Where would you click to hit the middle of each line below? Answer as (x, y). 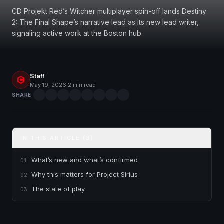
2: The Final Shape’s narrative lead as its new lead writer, (105, 22)
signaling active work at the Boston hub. (77, 33)
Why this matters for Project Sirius (85, 174)
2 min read (82, 85)
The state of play (58, 189)
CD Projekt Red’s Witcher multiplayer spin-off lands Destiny (109, 11)
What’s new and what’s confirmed (85, 160)
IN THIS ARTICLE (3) (57, 138)
